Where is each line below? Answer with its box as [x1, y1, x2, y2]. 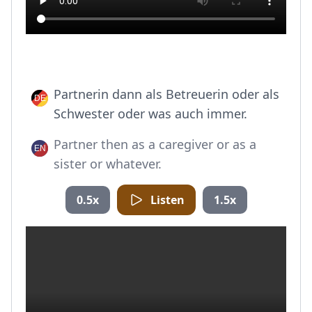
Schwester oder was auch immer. [54, 105, 247, 122]
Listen [150, 192, 185, 208]
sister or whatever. [54, 155, 162, 172]
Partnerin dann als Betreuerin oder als [54, 86, 279, 102]
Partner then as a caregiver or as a [54, 136, 256, 153]
